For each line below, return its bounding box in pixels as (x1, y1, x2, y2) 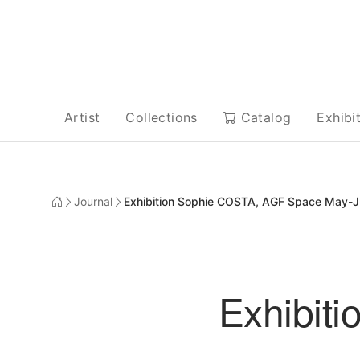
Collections (125, 109, 198, 125)
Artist (64, 109, 100, 125)
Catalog (236, 109, 292, 125)
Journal (74, 194, 112, 208)
